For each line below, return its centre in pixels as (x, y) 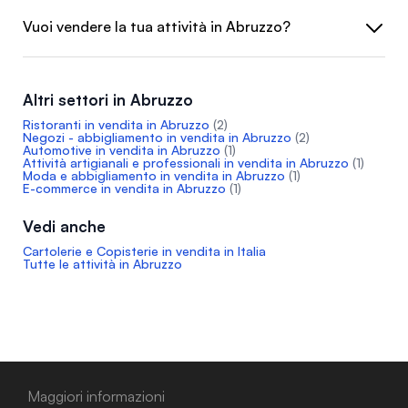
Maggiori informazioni (96, 396)
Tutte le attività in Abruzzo (102, 263)
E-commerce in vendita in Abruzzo (124, 188)
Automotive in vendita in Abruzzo (122, 149)
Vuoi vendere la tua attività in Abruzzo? (157, 26)
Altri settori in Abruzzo (108, 99)
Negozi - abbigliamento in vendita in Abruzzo (157, 137)
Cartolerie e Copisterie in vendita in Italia (144, 250)
